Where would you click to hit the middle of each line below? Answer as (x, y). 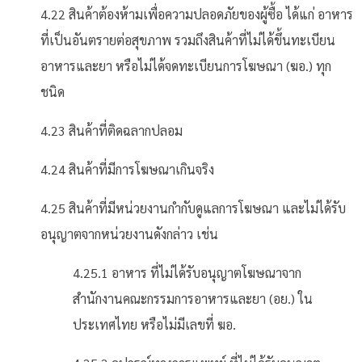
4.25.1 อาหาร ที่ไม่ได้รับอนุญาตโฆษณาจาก (187, 273)
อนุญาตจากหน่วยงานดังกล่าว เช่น (129, 234)
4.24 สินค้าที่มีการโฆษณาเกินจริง (127, 169)
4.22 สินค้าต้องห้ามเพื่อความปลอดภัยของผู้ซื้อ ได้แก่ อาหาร (197, 14)
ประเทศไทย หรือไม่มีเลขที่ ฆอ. (154, 324)
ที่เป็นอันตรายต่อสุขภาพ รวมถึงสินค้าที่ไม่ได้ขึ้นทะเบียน (188, 40)
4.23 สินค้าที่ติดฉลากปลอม (112, 130)
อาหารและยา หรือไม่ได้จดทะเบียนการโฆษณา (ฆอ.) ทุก (186, 66)
